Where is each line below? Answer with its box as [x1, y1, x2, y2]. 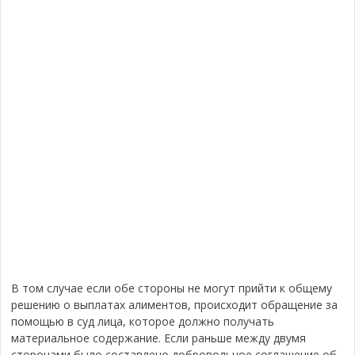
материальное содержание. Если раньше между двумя [11, 330, 307, 345]
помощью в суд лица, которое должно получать [11, 314, 275, 329]
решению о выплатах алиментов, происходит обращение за [11, 297, 338, 312]
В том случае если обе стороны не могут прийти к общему [11, 281, 333, 296]
